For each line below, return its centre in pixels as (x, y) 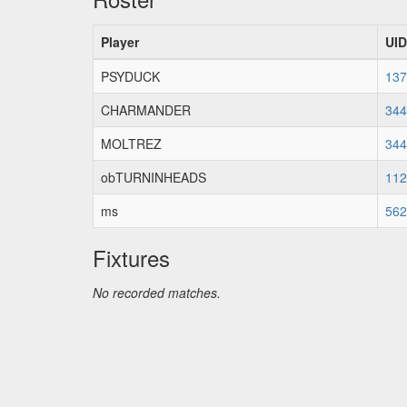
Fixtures (131, 258)
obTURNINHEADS (154, 177)
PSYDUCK (130, 76)
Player (120, 42)
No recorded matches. (157, 293)
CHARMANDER (146, 110)
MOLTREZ (131, 144)
